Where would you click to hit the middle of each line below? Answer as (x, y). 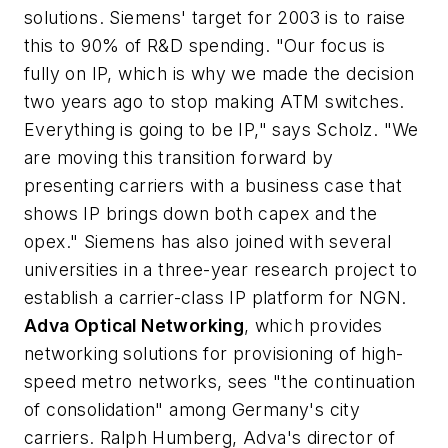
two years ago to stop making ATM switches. (214, 101)
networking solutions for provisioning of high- (214, 353)
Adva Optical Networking (134, 325)
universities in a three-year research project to (221, 269)
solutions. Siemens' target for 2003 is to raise (215, 17)
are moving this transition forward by (179, 157)
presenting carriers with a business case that (213, 185)
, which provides (313, 325)
